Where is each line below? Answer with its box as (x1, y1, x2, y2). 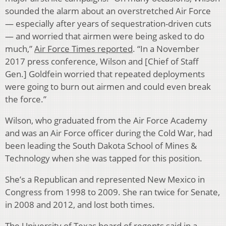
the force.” (5, 93, 46, 105)
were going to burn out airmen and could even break (5, 80, 211, 92)
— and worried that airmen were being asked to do (5, 30, 204, 42)
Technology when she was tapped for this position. (5, 152, 202, 164)
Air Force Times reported (34, 42, 133, 54)
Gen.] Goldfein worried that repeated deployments (5, 68, 205, 80)
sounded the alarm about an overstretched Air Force (5, 5, 211, 17)
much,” (5, 42, 34, 54)
